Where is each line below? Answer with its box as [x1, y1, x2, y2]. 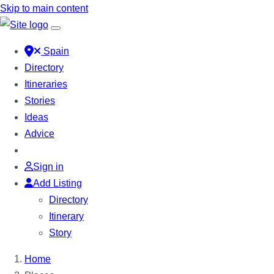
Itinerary [49, 211, 84, 221]
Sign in [33, 161, 64, 172]
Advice [24, 128, 54, 139]
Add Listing [33, 178, 82, 188]
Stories [24, 95, 55, 106]
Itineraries [24, 79, 67, 89]
